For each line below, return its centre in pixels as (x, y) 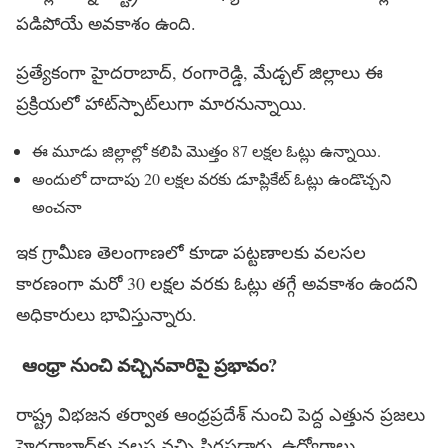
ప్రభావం (241, 364)
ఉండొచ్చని (357, 179)
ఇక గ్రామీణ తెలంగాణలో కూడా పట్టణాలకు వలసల (191, 252)
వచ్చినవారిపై (163, 364)
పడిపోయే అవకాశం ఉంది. (106, 23)
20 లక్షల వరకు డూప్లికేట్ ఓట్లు (234, 179)
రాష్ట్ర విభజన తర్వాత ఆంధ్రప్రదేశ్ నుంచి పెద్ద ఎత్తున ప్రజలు (220, 414)
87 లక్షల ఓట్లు (274, 151)
